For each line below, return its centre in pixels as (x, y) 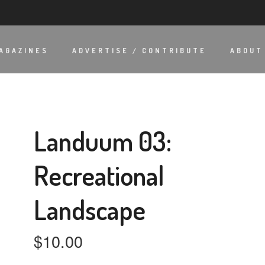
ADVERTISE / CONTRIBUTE (139, 51)
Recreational (99, 175)
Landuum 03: (103, 141)
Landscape (90, 210)
